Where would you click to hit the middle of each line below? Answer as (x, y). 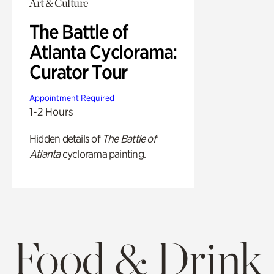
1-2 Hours (51, 112)
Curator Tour (79, 72)
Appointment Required (72, 98)
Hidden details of (66, 139)
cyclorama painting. (103, 154)
